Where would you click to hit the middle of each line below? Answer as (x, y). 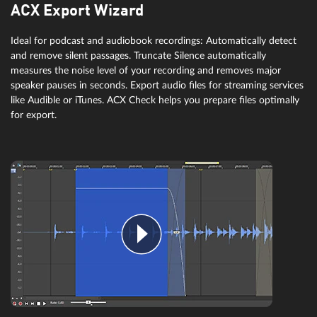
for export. (34, 115)
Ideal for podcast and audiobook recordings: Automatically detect (154, 41)
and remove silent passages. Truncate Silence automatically (138, 56)
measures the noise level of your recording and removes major (146, 71)
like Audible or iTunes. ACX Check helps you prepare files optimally (155, 100)
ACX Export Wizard (77, 12)
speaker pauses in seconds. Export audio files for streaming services (157, 86)
